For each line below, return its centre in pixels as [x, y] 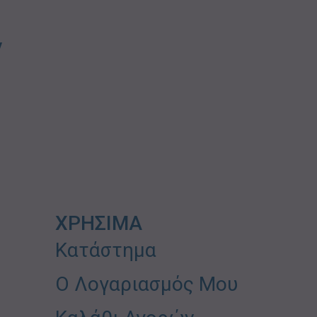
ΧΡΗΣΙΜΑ [99, 223]
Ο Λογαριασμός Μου [147, 284]
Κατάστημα [106, 250]
